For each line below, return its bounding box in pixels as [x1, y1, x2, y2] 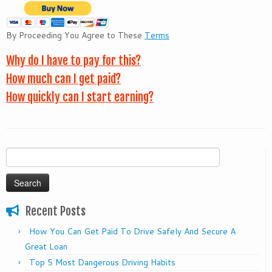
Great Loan [24, 240, 67, 253]
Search [5, 148, 32, 160]
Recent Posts [25, 204, 86, 219]
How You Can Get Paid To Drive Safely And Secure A [29, 225, 236, 238]
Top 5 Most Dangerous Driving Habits [29, 256, 175, 269]
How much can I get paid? [6, 72, 121, 87]
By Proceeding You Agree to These [6, 29, 144, 42]
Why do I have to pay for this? [6, 53, 141, 69]
